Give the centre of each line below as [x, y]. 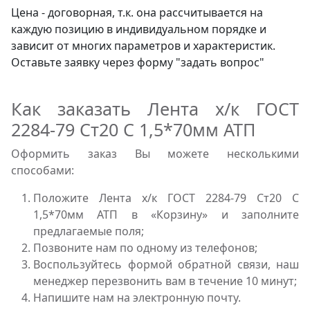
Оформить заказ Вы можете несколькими [155, 153]
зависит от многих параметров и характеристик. [143, 45]
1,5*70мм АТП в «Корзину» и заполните [166, 214]
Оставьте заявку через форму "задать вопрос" [138, 62]
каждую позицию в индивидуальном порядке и [139, 29]
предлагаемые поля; [89, 231]
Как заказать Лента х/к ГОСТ [155, 108]
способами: [43, 170]
